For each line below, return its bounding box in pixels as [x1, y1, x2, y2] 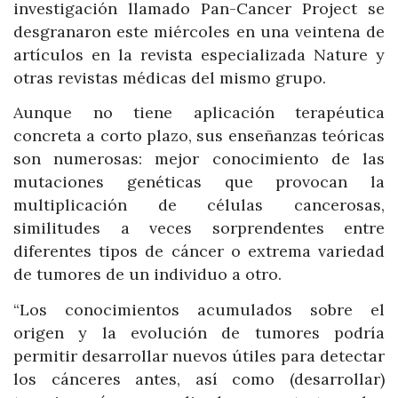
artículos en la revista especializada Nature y [13, 44, 385, 65]
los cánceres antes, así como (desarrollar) [13, 368, 385, 389]
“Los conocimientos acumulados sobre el [13, 298, 385, 320]
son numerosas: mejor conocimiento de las [13, 148, 385, 170]
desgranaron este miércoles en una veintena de [13, 20, 385, 42]
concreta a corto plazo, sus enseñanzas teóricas [13, 125, 385, 147]
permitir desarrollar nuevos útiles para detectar [13, 345, 385, 366]
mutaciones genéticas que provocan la [13, 171, 385, 193]
